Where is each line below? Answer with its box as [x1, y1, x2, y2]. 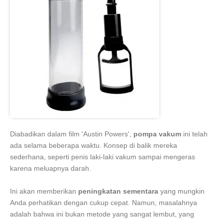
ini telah [181, 130, 208, 138]
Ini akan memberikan [10, 187, 78, 196]
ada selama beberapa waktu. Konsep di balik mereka [10, 141, 177, 150]
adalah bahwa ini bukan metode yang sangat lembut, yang [10, 210, 194, 219]
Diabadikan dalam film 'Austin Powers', [10, 130, 133, 138]
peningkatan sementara [78, 187, 158, 196]
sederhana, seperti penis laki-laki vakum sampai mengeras [10, 153, 195, 161]
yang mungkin [158, 187, 205, 196]
